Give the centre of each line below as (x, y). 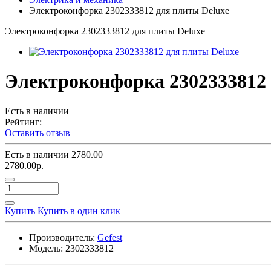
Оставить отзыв (38, 132)
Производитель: (62, 237)
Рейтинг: (23, 122)
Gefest (110, 237)
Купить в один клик (79, 211)
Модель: (46, 248)
